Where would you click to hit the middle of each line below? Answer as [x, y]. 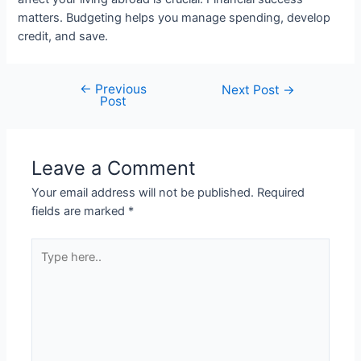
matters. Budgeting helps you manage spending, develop [174, 17]
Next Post [253, 89]
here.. [46, 265]
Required [281, 192]
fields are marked [80, 211]
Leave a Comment [114, 168]
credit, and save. [63, 36]
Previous [119, 89]
